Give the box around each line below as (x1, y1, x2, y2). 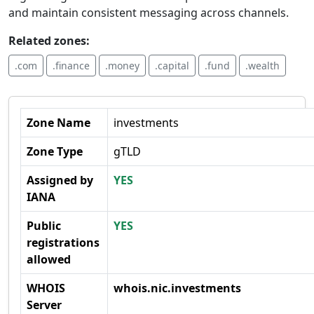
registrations (27, 235, 100, 250)
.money (105, 59, 139, 72)
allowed (27, 252, 71, 267)
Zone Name (27, 115, 90, 130)
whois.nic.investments (114, 280, 241, 296)
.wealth (245, 59, 280, 72)
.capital (155, 59, 189, 72)
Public (27, 218, 61, 233)
